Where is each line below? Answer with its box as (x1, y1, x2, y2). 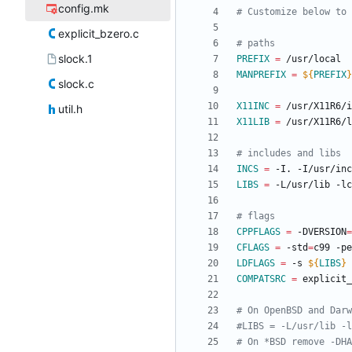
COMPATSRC (236, 273, 286, 285)
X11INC (236, 101, 269, 112)
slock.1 (57, 52, 93, 66)
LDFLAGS (236, 258, 275, 269)
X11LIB (236, 116, 269, 128)
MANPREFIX (236, 69, 286, 81)
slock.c (57, 77, 94, 91)
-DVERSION (291, 226, 346, 238)
